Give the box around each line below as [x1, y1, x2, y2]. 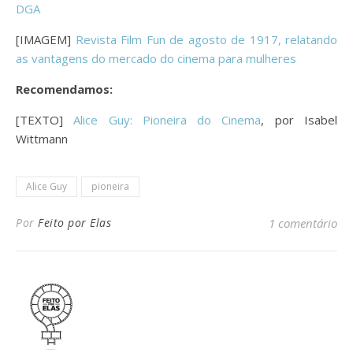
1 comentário [269, 214, 337, 231]
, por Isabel [261, 111, 338, 128]
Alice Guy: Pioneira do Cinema [63, 111, 262, 128]
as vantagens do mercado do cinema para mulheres [16, 50, 296, 66]
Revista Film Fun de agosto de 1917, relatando [75, 31, 337, 47]
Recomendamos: [16, 80, 113, 97]
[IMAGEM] [16, 31, 76, 47]
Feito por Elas [38, 214, 111, 230]
